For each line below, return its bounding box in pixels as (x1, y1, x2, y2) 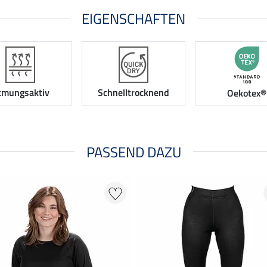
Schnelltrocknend (98, 85, 169, 100)
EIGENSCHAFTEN (82, 7, 185, 29)
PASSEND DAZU (86, 141, 181, 163)
